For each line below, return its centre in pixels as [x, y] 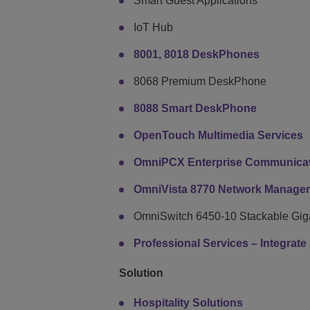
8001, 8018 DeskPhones [197, 54]
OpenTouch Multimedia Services [218, 135]
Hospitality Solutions [188, 302]
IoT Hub [153, 27]
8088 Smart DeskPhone [195, 108]
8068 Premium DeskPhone [200, 81]
